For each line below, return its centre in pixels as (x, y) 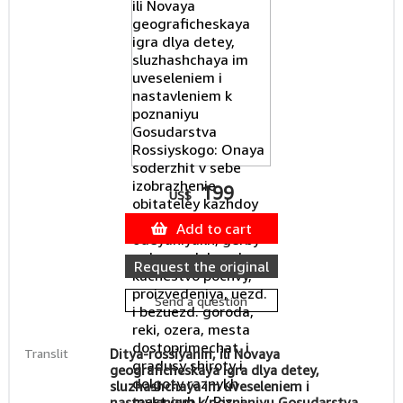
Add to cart (214, 228)
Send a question (201, 301)
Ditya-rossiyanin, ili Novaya (194, 354)
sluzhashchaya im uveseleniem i (209, 386)
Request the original (201, 266)
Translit (46, 353)
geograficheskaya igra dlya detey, (214, 370)
